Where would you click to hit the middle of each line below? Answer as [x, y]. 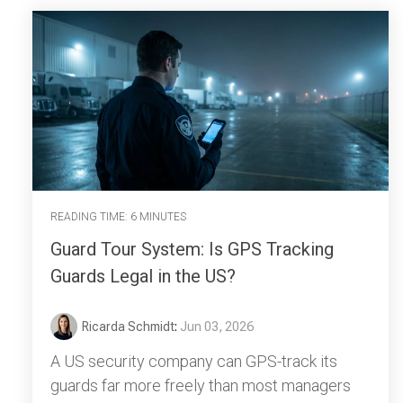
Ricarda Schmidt [128, 327]
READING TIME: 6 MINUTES [118, 216]
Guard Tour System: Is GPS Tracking [192, 250]
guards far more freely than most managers [201, 386]
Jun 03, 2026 [217, 327]
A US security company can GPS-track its [194, 362]
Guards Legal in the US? [143, 277]
